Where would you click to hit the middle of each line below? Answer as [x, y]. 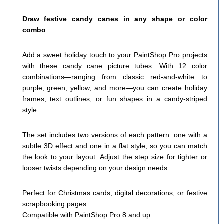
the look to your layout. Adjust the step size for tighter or [115, 157]
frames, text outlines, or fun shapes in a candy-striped [115, 99]
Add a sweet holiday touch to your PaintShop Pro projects [115, 55]
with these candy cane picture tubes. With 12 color [115, 66]
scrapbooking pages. [55, 204]
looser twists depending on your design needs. [96, 168]
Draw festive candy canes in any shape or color [115, 19]
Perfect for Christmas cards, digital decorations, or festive [115, 193]
